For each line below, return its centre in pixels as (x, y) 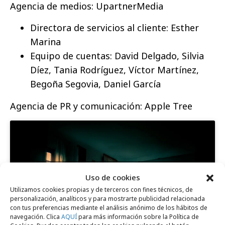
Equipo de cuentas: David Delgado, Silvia (117, 55)
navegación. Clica (36, 216)
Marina (45, 41)
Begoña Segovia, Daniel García (95, 84)
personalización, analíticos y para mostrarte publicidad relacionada (107, 198)
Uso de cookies (113, 177)
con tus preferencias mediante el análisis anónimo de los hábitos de (109, 207)
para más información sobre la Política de (138, 216)
